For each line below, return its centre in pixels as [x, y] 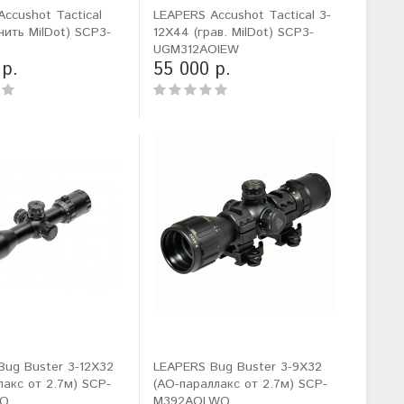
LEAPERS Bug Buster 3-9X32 [237, 367]
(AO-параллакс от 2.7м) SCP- [240, 384]
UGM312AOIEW [196, 50]
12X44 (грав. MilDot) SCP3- [233, 32]
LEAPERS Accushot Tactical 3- [242, 15]
